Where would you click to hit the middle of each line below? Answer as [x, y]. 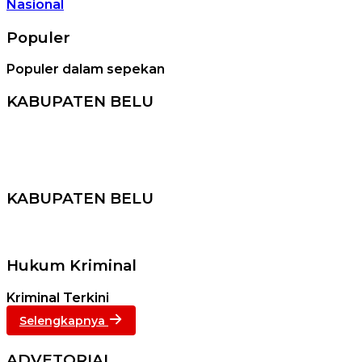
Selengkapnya [64, 320]
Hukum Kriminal [72, 265]
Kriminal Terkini [58, 297]
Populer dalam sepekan [86, 69]
